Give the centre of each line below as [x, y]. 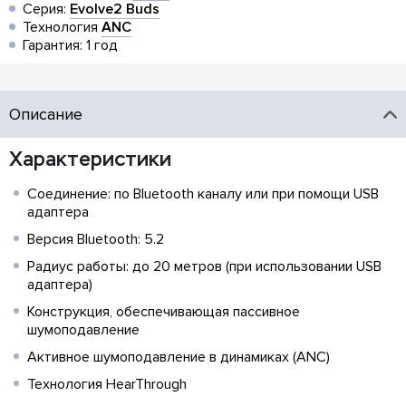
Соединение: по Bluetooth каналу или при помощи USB [203, 194]
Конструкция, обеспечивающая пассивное [164, 312]
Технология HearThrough [107, 385]
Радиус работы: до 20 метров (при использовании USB [204, 267]
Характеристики [90, 159]
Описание [46, 115]
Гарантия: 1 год [70, 46]
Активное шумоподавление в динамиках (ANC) [179, 358]
